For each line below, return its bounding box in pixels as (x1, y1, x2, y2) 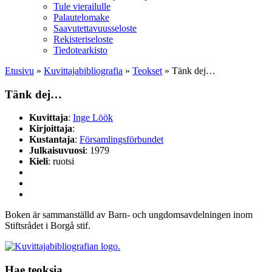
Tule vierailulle (53, 1, 110, 12)
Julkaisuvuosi (29, 145, 85, 156)
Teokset (132, 66, 162, 76)
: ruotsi (48, 156, 74, 167)
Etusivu (5, 66, 34, 76)
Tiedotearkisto (53, 45, 107, 55)
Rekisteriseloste (53, 34, 113, 44)
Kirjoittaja (29, 123, 72, 134)
